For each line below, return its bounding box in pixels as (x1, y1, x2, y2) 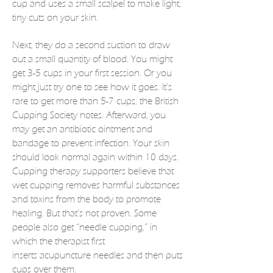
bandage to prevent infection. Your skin (12, 137, 169, 149)
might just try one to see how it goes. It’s (12, 81, 172, 93)
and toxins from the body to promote (12, 193, 161, 205)
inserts (12, 249, 40, 261)
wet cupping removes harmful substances (12, 179, 180, 191)
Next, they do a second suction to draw (12, 39, 170, 51)
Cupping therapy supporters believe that (12, 165, 174, 177)
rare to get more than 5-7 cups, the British (12, 95, 179, 107)
